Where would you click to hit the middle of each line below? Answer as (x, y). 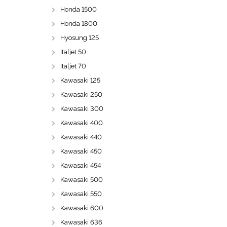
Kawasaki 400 (82, 123)
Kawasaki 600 (82, 208)
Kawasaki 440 (81, 137)
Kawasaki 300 (82, 109)
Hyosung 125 (80, 38)
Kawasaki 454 (81, 165)
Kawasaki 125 (80, 80)
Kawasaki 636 (81, 222)
